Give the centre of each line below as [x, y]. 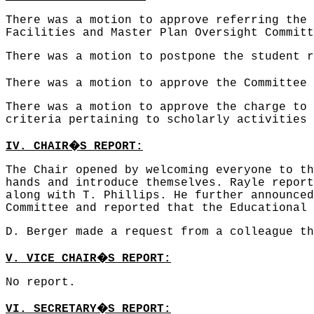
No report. [41, 282]
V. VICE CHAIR [51, 259]
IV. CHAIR [37, 146]
